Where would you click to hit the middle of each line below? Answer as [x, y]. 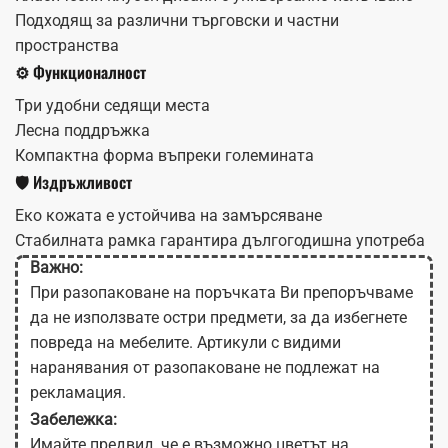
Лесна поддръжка [82, 131]
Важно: [56, 268]
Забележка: [73, 420]
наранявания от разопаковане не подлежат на [205, 368]
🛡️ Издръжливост [73, 182]
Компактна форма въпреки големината [164, 156]
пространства [67, 46]
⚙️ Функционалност [80, 72]
